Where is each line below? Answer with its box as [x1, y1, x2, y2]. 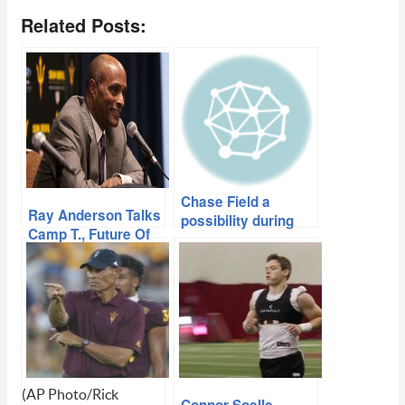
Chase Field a [180, 192, 270, 212]
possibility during [180, 211, 294, 231]
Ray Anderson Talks [27, 205, 161, 226]
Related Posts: [20, 12, 146, 39]
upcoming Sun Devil [180, 230, 312, 250]
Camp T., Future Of [27, 224, 150, 245]
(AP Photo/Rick [21, 388, 118, 403]
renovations [180, 268, 259, 288]
